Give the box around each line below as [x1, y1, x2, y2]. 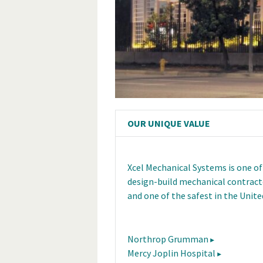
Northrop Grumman [127, 232, 208, 245]
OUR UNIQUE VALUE [127, 117, 210, 129]
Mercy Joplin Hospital [127, 247, 215, 259]
